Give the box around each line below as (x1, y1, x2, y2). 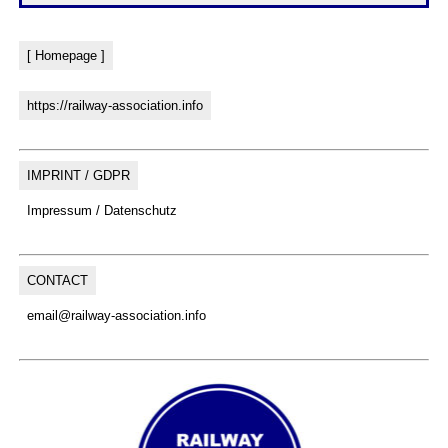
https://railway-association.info (26, 97, 203, 113)
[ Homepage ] (26, 47, 105, 63)
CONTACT (26, 272, 88, 288)
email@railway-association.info (26, 307, 206, 323)
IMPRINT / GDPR (26, 167, 130, 183)
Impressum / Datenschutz (26, 202, 177, 218)
